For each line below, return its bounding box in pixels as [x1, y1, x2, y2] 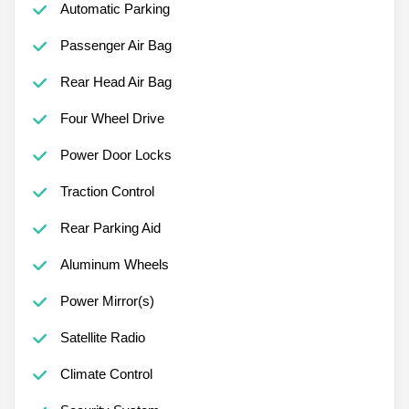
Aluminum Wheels [59, 256, 169, 272]
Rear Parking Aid [59, 219, 161, 236]
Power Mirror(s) [59, 292, 154, 309]
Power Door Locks [59, 146, 172, 163]
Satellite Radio [59, 329, 145, 345]
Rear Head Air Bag [59, 73, 172, 89]
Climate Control [59, 365, 152, 382]
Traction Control [59, 183, 154, 199]
